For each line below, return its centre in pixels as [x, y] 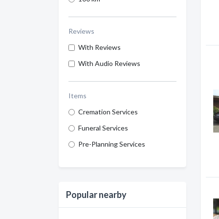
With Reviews [99, 47]
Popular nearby [96, 195]
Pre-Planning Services [112, 144]
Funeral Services [103, 128]
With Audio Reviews [109, 63]
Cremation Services [108, 112]
